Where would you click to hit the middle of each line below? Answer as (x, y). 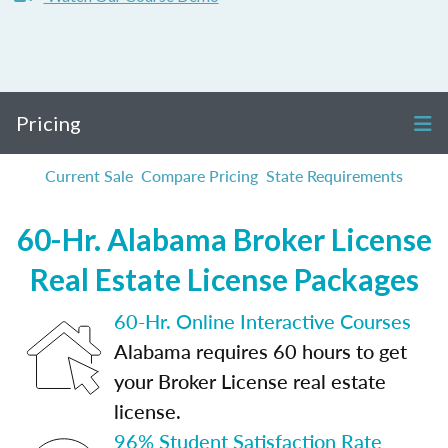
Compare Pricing (199, 175)
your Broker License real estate (250, 381)
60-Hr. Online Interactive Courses (262, 321)
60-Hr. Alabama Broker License (224, 239)
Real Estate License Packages (224, 279)
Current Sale (89, 175)
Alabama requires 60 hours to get (260, 351)
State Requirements (334, 175)
